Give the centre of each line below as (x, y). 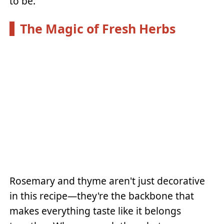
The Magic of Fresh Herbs (97, 28)
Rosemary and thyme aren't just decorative (107, 181)
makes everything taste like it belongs (95, 211)
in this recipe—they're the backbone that (102, 196)
